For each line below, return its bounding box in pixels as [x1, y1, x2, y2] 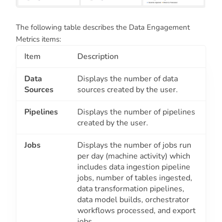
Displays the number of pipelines [77, 107, 195, 118]
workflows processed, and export [77, 205, 196, 217]
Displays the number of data [77, 73, 178, 85]
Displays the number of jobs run [77, 140, 191, 151]
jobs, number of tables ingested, [77, 172, 192, 184]
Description [77, 51, 118, 62]
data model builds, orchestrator [77, 194, 189, 206]
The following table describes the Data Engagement [16, 22, 190, 33]
